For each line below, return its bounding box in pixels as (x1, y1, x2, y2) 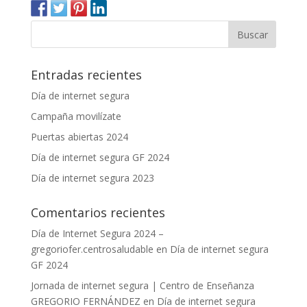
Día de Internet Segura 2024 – (30, 227, 164, 241)
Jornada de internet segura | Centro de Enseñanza (30, 279, 254, 293)
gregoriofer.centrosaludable (30, 243, 153, 256)
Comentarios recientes (30, 204, 165, 221)
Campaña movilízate (30, 110, 121, 123)
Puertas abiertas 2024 (30, 130, 128, 144)
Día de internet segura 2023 (30, 171, 154, 185)
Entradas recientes (30, 66, 142, 84)
